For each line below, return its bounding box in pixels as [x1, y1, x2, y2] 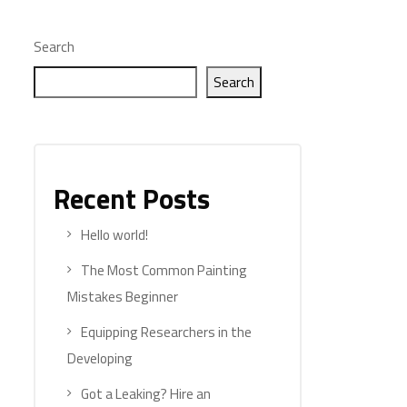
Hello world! [81, 224, 148, 245]
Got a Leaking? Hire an [81, 383, 211, 404]
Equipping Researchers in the [81, 322, 252, 342]
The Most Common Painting [81, 260, 247, 281]
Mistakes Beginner [67, 286, 178, 307]
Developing [67, 348, 133, 369]
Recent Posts [54, 177, 210, 220]
